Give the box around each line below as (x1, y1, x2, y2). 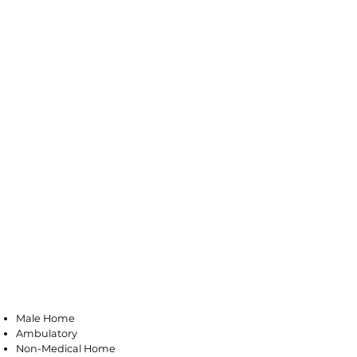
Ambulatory (16, 328, 77, 339)
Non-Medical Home (16, 343, 116, 355)
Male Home (16, 312, 77, 324)
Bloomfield (24, 259, 151, 294)
